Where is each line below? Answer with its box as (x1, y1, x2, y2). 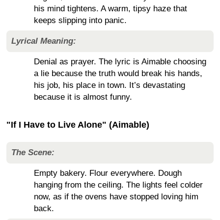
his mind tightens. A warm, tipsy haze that (34, 3, 187, 13)
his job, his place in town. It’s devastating (34, 80, 185, 90)
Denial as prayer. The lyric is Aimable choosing (34, 56, 206, 66)
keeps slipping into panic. (34, 15, 127, 25)
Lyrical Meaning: (11, 36, 76, 46)
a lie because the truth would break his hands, (34, 68, 202, 78)
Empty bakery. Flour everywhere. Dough (34, 168, 182, 178)
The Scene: (11, 148, 55, 158)
